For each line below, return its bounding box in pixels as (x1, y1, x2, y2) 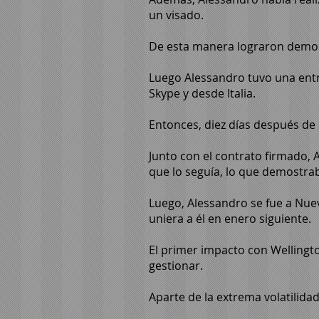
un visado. (149, 7, 204, 23)
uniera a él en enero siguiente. (149, 211, 311, 226)
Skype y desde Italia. (149, 85, 256, 101)
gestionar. (149, 258, 203, 273)
